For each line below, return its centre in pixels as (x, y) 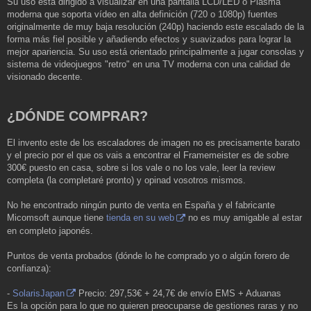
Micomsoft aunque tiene (57, 218)
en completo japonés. (50, 230)
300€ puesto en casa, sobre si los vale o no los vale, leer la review (141, 168)
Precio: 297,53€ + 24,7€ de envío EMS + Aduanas (178, 293)
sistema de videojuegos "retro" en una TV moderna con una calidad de (149, 65)
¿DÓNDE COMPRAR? (77, 116)
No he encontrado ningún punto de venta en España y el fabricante (141, 205)
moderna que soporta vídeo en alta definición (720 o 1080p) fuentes (142, 15)
